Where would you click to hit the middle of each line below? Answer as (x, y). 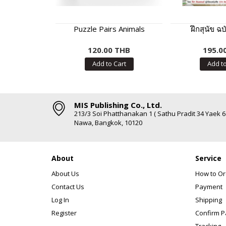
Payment (209, 187)
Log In (60, 200)
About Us (65, 174)
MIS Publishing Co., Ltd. (118, 105)
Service (208, 158)
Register (64, 213)
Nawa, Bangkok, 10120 (108, 123)
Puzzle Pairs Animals (109, 29)
